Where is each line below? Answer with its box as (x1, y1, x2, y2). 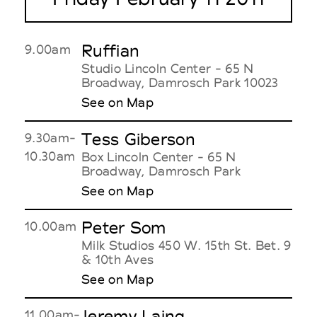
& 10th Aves (81, 251, 154, 267)
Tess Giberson (81, 129, 195, 149)
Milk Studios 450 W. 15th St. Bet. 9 (81, 237, 292, 253)
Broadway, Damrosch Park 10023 (81, 74, 279, 90)
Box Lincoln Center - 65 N (81, 149, 236, 164)
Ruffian (81, 40, 140, 61)
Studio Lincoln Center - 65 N (81, 60, 254, 76)
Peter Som (81, 217, 166, 238)
